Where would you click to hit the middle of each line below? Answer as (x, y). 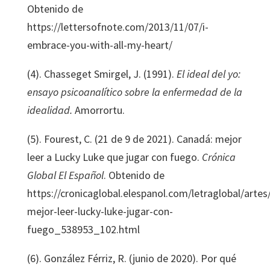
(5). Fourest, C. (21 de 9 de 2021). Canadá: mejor (134, 139)
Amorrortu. (98, 110)
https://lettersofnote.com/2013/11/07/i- (118, 27)
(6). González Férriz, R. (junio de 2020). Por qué (131, 258)
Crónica (218, 157)
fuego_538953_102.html (83, 229)
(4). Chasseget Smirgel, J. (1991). (102, 74)
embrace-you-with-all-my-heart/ (99, 45)
